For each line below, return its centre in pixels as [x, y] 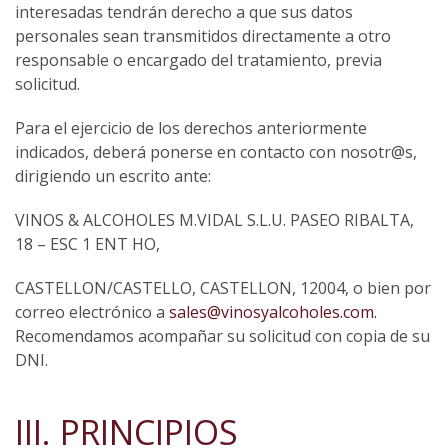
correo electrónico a [92, 312]
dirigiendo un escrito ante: [113, 176]
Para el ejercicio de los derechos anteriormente [191, 128]
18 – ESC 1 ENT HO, [87, 244]
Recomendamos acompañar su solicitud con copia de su [222, 336]
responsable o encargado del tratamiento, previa [198, 60]
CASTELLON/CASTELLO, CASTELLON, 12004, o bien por [223, 288]
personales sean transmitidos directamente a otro [203, 36]
